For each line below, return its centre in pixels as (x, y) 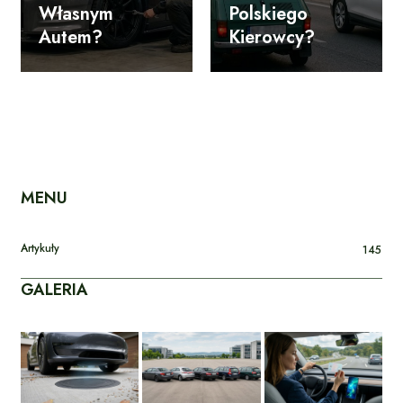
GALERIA (54, 290)
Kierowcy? (272, 38)
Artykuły (40, 249)
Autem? (71, 38)
